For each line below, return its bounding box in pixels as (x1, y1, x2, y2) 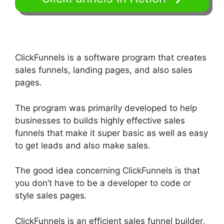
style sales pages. (15, 190, 87, 201)
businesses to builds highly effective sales (15, 115, 185, 125)
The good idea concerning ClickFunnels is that (15, 165, 200, 176)
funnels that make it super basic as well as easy (15, 127, 208, 138)
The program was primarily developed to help (15, 102, 197, 113)
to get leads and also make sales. (15, 140, 150, 150)
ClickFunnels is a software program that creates (15, 52, 206, 63)
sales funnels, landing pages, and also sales (15, 65, 192, 75)
